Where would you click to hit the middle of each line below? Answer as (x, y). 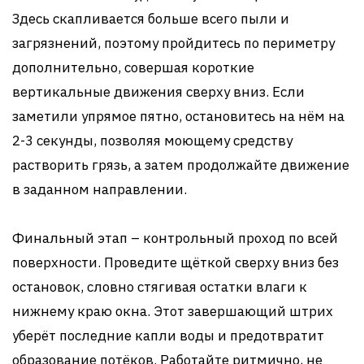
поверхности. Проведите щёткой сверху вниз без (175, 262)
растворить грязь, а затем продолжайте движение (181, 165)
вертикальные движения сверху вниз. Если (158, 92)
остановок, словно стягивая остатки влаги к (160, 287)
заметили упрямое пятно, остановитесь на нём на (178, 116)
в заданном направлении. (100, 189)
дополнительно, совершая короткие (133, 67)
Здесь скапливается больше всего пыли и (151, 19)
